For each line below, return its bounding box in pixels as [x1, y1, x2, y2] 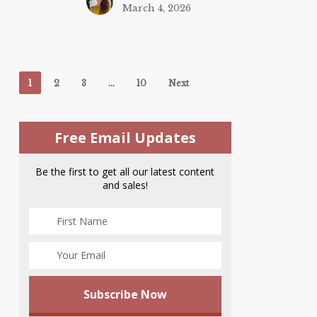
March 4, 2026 [122, 2, 191, 15]
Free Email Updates [54, 127, 196, 147]
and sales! [102, 178, 148, 192]
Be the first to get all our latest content [35, 164, 215, 178]
